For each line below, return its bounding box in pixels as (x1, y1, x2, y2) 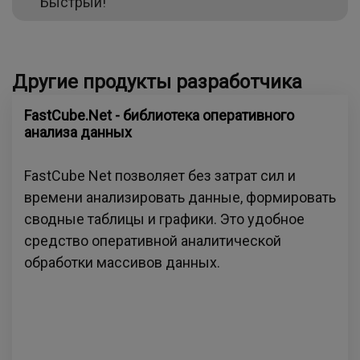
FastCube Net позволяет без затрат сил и (24, 167, 296, 185)
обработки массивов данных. (24, 254, 220, 272)
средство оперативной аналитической (24, 232, 281, 250)
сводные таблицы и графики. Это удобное (24, 211, 305, 228)
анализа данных (24, 124, 132, 141)
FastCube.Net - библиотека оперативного (24, 107, 294, 125)
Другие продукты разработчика (12, 71, 302, 94)
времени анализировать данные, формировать (24, 189, 336, 207)
